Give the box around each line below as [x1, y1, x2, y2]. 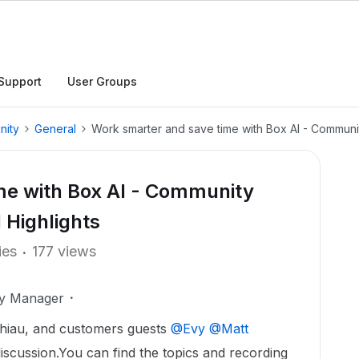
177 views [32, 243, 96, 260]
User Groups [67, 75, 137, 88]
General [34, 122, 76, 135]
